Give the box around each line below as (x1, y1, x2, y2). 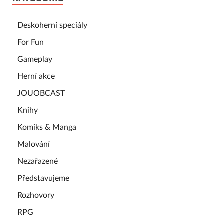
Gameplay (17, 55, 52, 63)
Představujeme (17, 174, 69, 182)
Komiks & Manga (17, 123, 76, 131)
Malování (17, 140, 50, 148)
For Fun (17, 38, 44, 46)
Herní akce (17, 72, 55, 80)
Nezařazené (17, 157, 58, 165)
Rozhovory (17, 191, 54, 199)
